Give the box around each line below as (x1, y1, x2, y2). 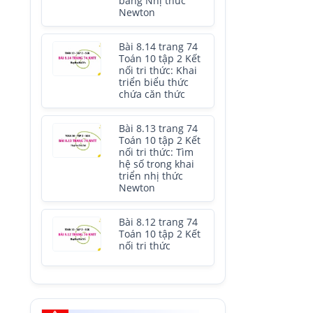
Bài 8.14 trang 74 (119, 41, 198, 53)
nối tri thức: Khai (119, 64, 197, 77)
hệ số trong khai (119, 158, 194, 170)
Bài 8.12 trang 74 (119, 216, 198, 228)
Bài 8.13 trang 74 (119, 122, 198, 135)
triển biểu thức (119, 76, 189, 89)
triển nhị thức (119, 170, 183, 182)
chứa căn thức (119, 88, 185, 101)
